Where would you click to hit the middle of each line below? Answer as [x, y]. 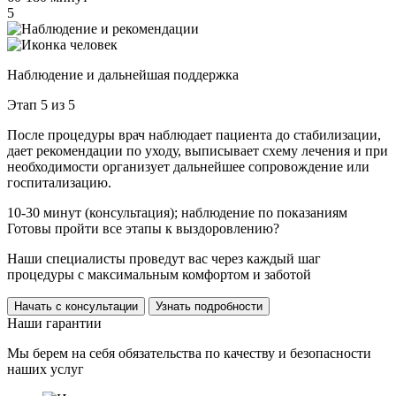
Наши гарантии [54, 323]
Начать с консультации [76, 306]
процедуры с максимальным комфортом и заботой [159, 274]
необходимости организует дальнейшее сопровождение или [188, 166]
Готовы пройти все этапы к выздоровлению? [143, 228]
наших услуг [46, 369]
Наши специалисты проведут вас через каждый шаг [164, 258]
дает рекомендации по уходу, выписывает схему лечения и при [198, 150]
